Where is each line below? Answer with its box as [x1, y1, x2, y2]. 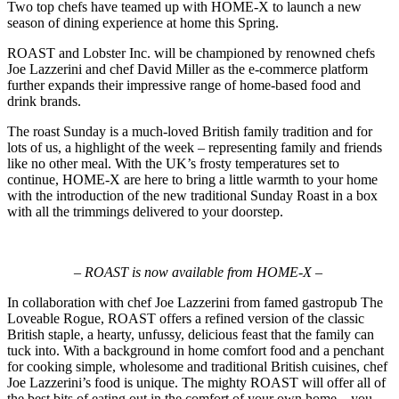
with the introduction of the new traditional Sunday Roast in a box [7, 187, 378, 203]
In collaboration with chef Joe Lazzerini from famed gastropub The [7, 294, 383, 310]
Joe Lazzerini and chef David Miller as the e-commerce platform [7, 61, 368, 77]
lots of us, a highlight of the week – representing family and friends [7, 139, 382, 155]
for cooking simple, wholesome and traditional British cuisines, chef [7, 358, 387, 374]
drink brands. [7, 93, 85, 109]
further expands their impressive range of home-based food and [7, 77, 361, 93]
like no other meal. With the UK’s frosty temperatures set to [7, 155, 339, 171]
